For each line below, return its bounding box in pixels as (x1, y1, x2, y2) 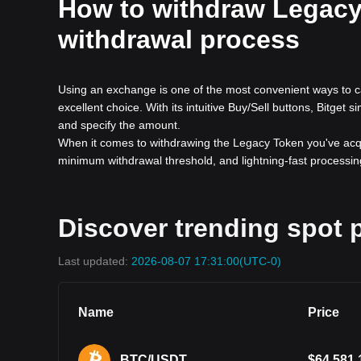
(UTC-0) (239, 255, 281, 268)
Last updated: (58, 255, 131, 268)
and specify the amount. (58, 118, 180, 131)
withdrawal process (58, 25, 300, 54)
